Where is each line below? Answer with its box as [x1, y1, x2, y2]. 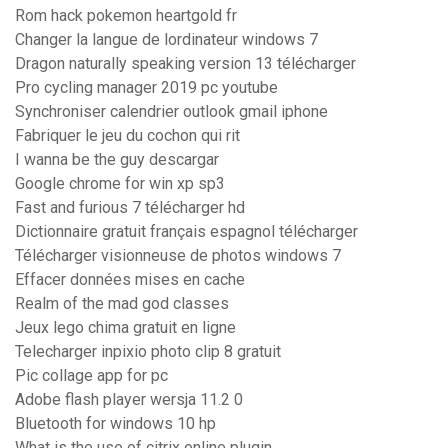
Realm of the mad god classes [15, 294, 229, 314]
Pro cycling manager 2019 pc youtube [15, 78, 278, 98]
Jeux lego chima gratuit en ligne [15, 318, 236, 338]
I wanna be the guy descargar [15, 150, 219, 170]
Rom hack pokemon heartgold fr [15, 6, 237, 26]
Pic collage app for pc [15, 366, 168, 386]
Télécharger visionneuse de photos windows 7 [15, 246, 341, 266]
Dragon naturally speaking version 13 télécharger [15, 54, 356, 74]
